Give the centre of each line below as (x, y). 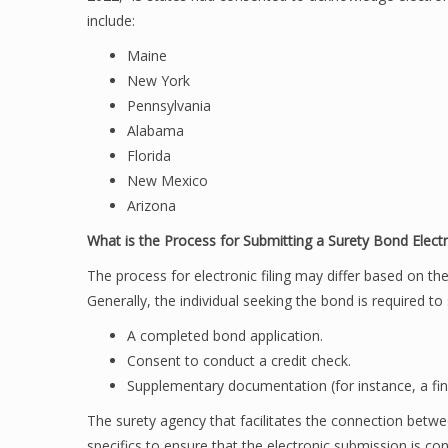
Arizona (151, 205)
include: (111, 20)
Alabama (155, 130)
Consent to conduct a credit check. (239, 360)
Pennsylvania (169, 105)
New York (158, 80)
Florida (149, 155)
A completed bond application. (225, 335)
